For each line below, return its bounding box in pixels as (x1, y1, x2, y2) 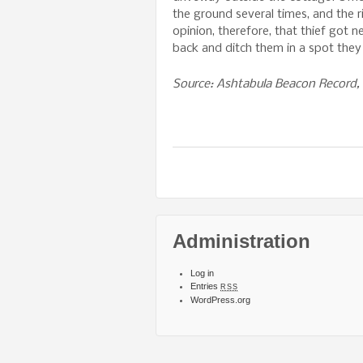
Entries (190, 280, 220, 291)
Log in (190, 267, 214, 278)
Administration (173, 229, 310, 252)
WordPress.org (190, 294, 250, 305)
